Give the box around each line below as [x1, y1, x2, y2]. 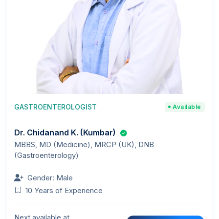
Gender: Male [27, 173, 73, 182]
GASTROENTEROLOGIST [14, 103, 97, 111]
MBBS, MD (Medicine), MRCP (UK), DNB [14, 140, 154, 149]
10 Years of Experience [25, 186, 103, 195]
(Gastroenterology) [14, 151, 79, 160]
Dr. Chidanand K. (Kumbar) [14, 128, 116, 137]
